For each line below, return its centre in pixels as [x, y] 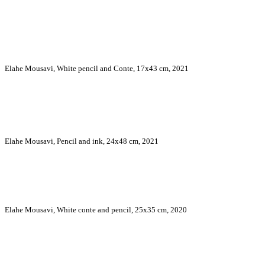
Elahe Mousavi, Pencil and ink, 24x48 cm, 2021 [82, 141]
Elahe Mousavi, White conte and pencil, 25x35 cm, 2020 [96, 210]
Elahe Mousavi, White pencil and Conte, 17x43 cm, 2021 [97, 69]
